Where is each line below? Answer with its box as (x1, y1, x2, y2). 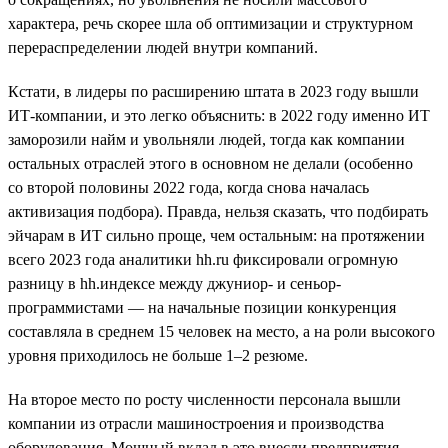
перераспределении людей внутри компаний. (8, 38, 318, 56)
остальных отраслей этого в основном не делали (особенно (8, 154, 413, 172)
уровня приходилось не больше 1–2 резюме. (8, 346, 308, 364)
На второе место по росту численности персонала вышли (8, 390, 401, 408)
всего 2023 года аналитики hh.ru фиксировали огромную (8, 250, 398, 268)
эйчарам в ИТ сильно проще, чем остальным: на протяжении (8, 226, 425, 244)
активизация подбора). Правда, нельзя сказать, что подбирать (8, 202, 428, 220)
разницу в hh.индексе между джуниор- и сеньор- (8, 274, 341, 292)
